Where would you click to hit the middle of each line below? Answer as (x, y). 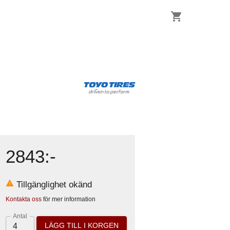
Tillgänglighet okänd (53, 185)
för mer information (68, 199)
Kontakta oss (23, 199)
